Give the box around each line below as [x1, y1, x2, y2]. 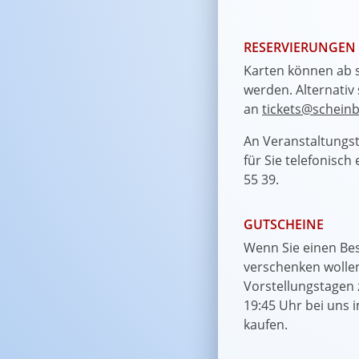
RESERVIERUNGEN [244, 38, 356, 57]
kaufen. [244, 315, 288, 333]
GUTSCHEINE [244, 216, 324, 234]
